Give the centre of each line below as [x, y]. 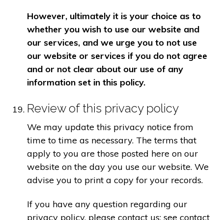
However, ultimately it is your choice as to [114, 16]
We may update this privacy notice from [110, 127]
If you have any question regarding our [107, 204]
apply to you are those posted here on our [112, 153]
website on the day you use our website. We [118, 166]
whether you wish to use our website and [113, 29]
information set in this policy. [86, 82]
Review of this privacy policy [103, 108]
